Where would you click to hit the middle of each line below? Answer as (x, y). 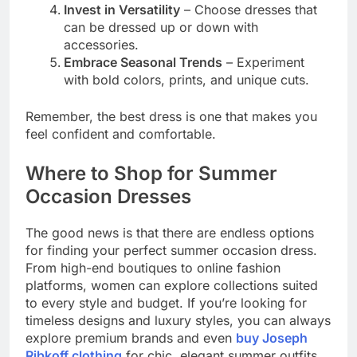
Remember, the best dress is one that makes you (171, 117)
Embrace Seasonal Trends (143, 63)
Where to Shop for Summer (151, 174)
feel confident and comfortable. (121, 134)
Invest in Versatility (122, 10)
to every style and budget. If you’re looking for (166, 303)
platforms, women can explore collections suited (172, 286)
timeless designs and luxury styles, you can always (178, 321)
